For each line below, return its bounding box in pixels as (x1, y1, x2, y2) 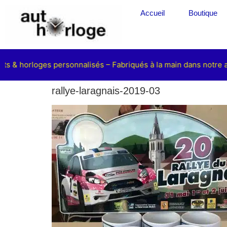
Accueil (140, 9, 165, 17)
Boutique (188, 9, 217, 17)
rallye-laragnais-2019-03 (52, 85, 160, 96)
